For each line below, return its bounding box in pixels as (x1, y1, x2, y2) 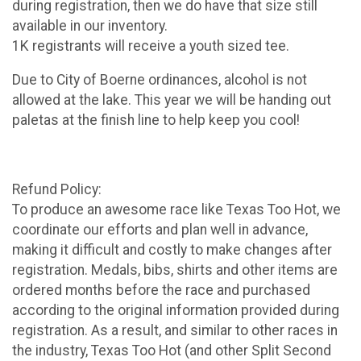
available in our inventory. (12, 17, 168, 34)
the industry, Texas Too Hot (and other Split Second (12, 342, 331, 359)
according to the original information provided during (12, 301, 339, 318)
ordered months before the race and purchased (12, 281, 310, 298)
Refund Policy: (12, 180, 102, 197)
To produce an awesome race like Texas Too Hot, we (12, 201, 341, 218)
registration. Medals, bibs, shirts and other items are (12, 261, 338, 278)
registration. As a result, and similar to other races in (12, 322, 338, 338)
